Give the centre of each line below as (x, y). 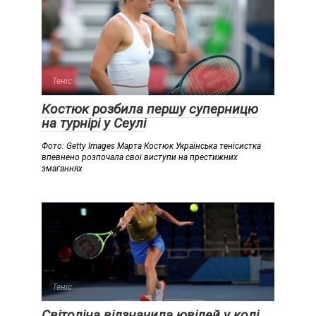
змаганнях (62, 169)
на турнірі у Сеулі (94, 123)
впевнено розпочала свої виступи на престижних (140, 158)
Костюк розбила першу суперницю (150, 109)
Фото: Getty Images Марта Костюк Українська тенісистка (151, 146)
